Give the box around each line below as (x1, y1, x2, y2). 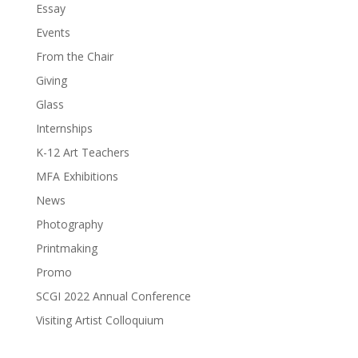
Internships (35, 120, 93, 136)
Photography (35, 216, 103, 232)
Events (35, 24, 70, 40)
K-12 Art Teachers (35, 144, 129, 160)
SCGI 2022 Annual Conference (35, 288, 191, 304)
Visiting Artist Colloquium (35, 312, 164, 328)
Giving (35, 72, 67, 88)
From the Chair (35, 48, 113, 64)
